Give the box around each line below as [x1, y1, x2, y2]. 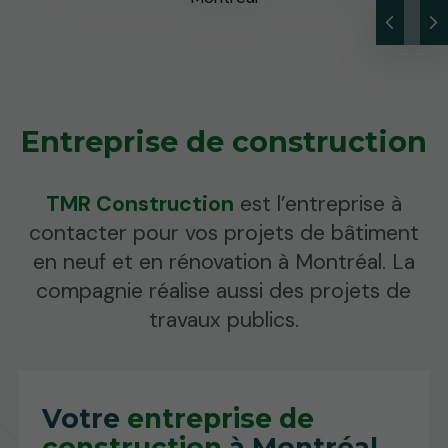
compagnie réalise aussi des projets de [36, 276, 412, 305]
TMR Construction [45, 189, 234, 218]
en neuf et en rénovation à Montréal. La [32, 247, 415, 276]
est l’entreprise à [233, 189, 402, 218]
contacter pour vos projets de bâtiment [28, 218, 419, 247]
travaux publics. [148, 305, 299, 334]
